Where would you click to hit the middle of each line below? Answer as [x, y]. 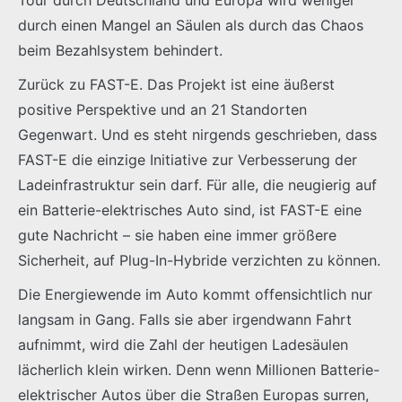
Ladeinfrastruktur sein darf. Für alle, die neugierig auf [197, 184]
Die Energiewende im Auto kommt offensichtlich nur [195, 294]
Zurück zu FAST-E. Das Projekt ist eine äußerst [176, 84]
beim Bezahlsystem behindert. [120, 50]
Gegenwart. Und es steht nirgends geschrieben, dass [197, 134]
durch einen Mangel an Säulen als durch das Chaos [191, 25]
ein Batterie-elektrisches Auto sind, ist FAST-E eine [190, 210]
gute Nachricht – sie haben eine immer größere [177, 235]
